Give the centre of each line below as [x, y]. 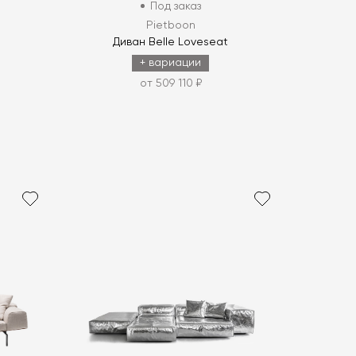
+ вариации [171, 62]
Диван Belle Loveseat [171, 42]
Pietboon [170, 25]
